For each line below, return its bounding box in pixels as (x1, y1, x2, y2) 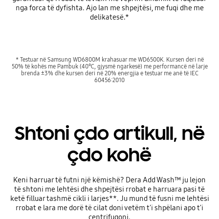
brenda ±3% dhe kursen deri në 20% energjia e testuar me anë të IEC (21, 69, 198, 77)
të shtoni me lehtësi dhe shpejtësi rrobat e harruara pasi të (14, 184, 205, 194)
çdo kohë (67, 143, 152, 167)
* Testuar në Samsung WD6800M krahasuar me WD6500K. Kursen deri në (15, 56, 204, 64)
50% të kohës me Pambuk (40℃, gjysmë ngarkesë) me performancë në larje (11, 63, 208, 70)
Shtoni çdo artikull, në (14, 121, 205, 145)
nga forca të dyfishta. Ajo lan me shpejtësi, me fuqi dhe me (15, 3, 204, 13)
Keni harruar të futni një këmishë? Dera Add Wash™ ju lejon (13, 175, 206, 184)
